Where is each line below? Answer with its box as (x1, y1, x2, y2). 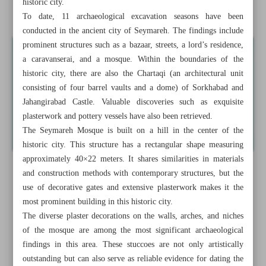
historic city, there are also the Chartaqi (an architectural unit (23, 66, 243, 81)
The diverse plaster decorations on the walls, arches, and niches (23, 209, 243, 223)
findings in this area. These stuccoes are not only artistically (23, 237, 243, 252)
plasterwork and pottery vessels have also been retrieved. (23, 109, 213, 123)
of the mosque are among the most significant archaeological (23, 223, 243, 237)
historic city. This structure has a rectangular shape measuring (23, 138, 243, 152)
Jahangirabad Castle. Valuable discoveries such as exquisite (23, 95, 243, 109)
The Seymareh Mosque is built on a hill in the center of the (23, 123, 243, 138)
